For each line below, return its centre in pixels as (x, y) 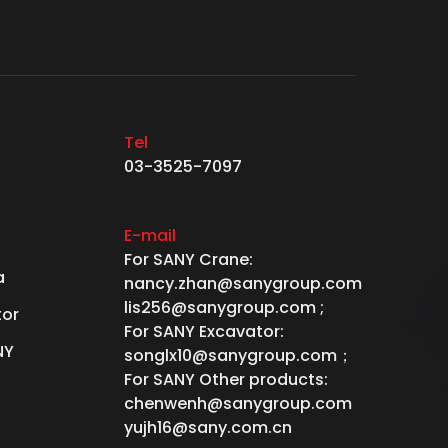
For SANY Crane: (188, 259)
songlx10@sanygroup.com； (238, 355)
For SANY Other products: (226, 379)
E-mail (150, 235)
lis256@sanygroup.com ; (224, 307)
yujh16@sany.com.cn (208, 427)
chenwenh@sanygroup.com (238, 403)
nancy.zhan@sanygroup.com (243, 283)
